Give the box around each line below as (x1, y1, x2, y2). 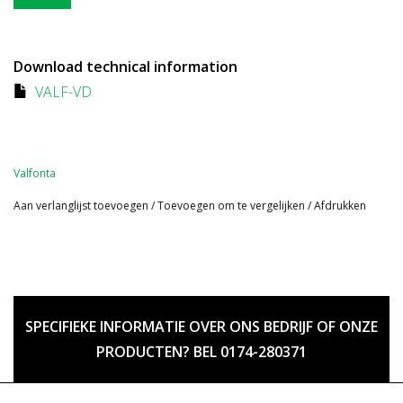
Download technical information (13, 57, 237, 77)
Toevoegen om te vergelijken (157, 198, 308, 214)
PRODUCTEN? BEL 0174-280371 (96, 342, 307, 363)
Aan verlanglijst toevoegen (13, 198, 148, 214)
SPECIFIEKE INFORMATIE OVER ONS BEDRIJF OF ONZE (25, 317, 378, 337)
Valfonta (13, 166, 56, 182)
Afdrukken (314, 198, 366, 214)
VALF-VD (35, 82, 92, 103)
